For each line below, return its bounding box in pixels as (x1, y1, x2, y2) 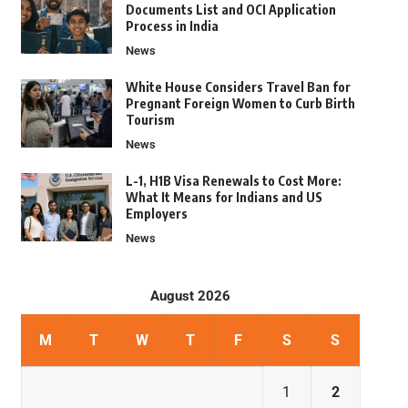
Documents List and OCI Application (125, 2, 336, 18)
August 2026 (150, 288, 231, 305)
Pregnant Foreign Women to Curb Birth (125, 96, 355, 112)
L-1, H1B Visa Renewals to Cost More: (125, 173, 342, 189)
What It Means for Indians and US (125, 189, 322, 206)
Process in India (125, 18, 219, 35)
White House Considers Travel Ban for (125, 79, 351, 96)
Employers (125, 206, 188, 222)
